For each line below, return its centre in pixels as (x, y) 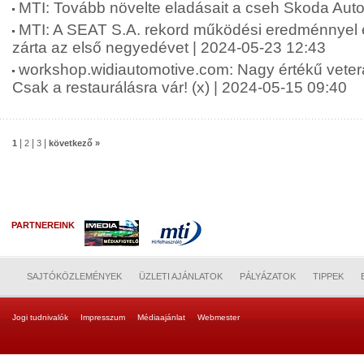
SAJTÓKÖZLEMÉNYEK (74, 276)
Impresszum (103, 317)
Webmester (219, 317)
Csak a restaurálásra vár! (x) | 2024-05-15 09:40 (180, 87)
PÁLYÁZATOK (268, 276)
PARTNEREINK (45, 225)
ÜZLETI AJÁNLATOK (181, 276)
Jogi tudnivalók (40, 317)
